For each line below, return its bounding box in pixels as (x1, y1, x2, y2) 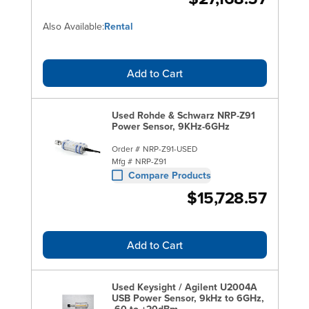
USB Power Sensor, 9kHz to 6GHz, (111, 290, 264, 305)
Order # (111, 142, 140, 154)
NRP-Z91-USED (142, 142, 197, 154)
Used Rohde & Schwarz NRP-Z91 (111, 108, 255, 122)
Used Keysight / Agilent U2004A (111, 279, 257, 294)
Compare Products (128, 168, 211, 182)
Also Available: (42, 19, 104, 33)
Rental (103, 19, 133, 33)
